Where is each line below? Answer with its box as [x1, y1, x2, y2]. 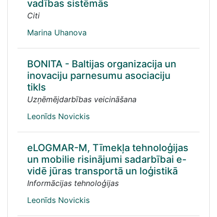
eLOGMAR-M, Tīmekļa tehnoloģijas [27, 142, 188, 154]
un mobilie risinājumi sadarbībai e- [27, 154, 186, 165]
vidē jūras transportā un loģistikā [27, 165, 178, 177]
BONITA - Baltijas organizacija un [27, 58, 176, 70]
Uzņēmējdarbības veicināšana [27, 94, 137, 104]
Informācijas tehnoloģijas [27, 178, 119, 188]
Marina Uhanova [27, 28, 87, 37]
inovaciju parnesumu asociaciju [27, 70, 170, 81]
